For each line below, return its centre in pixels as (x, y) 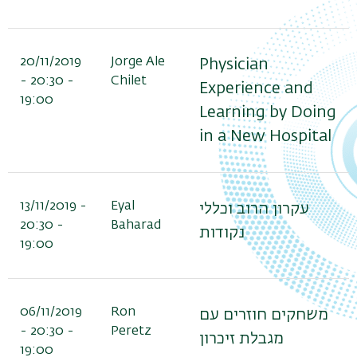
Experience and (256, 89)
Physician (234, 65)
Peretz (131, 332)
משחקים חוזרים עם (264, 315)
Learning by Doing (268, 113)
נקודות (222, 233)
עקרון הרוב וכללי (254, 209)
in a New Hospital (265, 137)
